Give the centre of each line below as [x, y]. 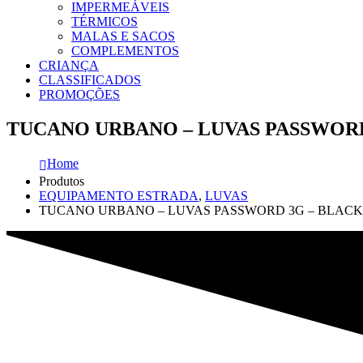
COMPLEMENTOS [125, 50]
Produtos [62, 181]
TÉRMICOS [105, 21]
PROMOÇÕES [79, 94]
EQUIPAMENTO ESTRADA [119, 195]
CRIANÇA [69, 65]
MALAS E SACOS [123, 36]
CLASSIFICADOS [90, 79]
